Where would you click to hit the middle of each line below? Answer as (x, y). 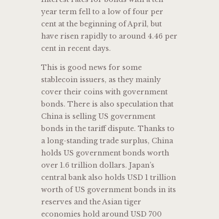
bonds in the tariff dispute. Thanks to (108, 129)
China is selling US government (98, 117)
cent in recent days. (76, 49)
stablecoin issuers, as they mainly (101, 80)
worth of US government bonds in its (109, 190)
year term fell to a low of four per (102, 12)
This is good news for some (91, 68)
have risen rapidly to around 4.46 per (109, 36)
